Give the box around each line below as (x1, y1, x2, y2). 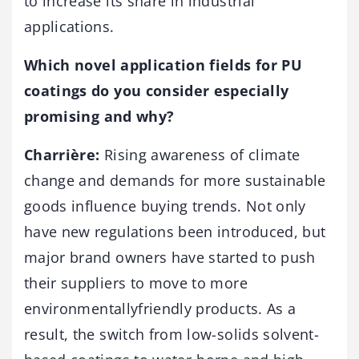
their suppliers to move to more (24, 273, 248, 293)
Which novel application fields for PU (24, 55, 302, 75)
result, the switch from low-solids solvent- (24, 325, 320, 345)
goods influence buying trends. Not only (24, 196, 306, 216)
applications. (24, 17, 115, 37)
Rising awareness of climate (103, 145, 301, 165)
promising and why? (24, 107, 175, 127)
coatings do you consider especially (24, 81, 289, 101)
